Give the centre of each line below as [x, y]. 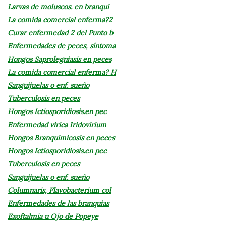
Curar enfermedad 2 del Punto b [60, 33]
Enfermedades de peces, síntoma [62, 46]
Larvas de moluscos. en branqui [58, 6]
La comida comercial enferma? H [62, 72]
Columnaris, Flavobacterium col [59, 190]
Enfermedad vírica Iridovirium [57, 124]
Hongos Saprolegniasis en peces [60, 59]
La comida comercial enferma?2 [60, 19]
